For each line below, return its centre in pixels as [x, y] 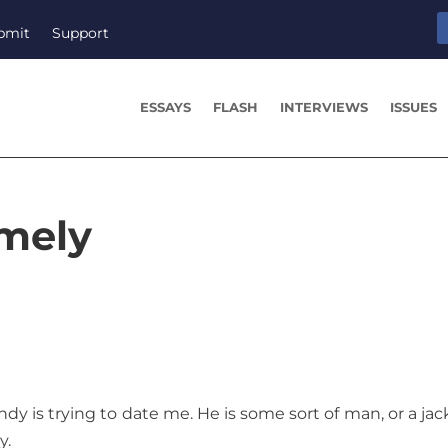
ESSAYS [166, 107]
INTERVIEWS [324, 107]
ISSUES [414, 107]
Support [81, 32]
